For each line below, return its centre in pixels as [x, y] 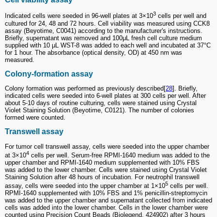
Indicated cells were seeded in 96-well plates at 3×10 [79, 16]
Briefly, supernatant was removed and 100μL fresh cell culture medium [103, 38]
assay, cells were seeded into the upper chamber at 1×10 [85, 186]
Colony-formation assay [49, 74]
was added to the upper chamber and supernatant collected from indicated [108, 201]
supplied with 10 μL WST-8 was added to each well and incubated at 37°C [108, 45]
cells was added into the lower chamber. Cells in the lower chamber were [106, 208]
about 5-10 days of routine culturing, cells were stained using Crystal [101, 103]
